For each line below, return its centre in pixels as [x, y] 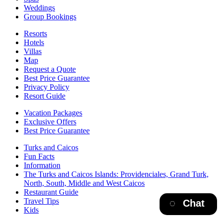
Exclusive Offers [50, 121]
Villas [33, 51]
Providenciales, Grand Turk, [165, 174]
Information [42, 165]
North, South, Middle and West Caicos [84, 183]
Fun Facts [39, 156]
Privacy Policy [47, 87]
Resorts [35, 33]
